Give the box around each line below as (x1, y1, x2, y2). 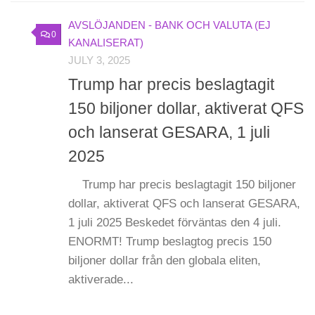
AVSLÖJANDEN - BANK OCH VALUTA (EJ (68, 19, 271, 31)
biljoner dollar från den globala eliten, (68, 254, 261, 268)
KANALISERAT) (68, 37, 143, 49)
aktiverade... (68, 273, 134, 287)
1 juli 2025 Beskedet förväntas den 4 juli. (68, 216, 281, 230)
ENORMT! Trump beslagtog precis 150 (68, 235, 271, 249)
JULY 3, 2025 (68, 54, 130, 66)
